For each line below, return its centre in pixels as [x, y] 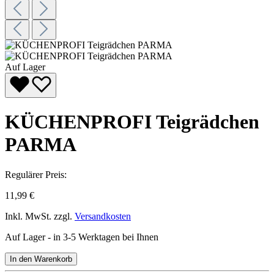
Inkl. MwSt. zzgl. [40, 216]
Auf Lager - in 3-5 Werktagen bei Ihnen [82, 237]
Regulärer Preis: [36, 174]
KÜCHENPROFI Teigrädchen [132, 122]
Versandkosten [103, 216]
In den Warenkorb [41, 259]
